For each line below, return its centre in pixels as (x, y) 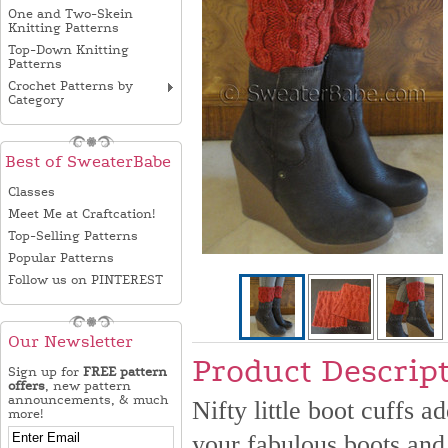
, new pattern (88, 386)
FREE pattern (125, 372)
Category (36, 100)
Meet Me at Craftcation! (81, 214)
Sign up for (45, 372)
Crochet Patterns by (70, 86)
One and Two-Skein (70, 14)
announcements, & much (88, 400)
